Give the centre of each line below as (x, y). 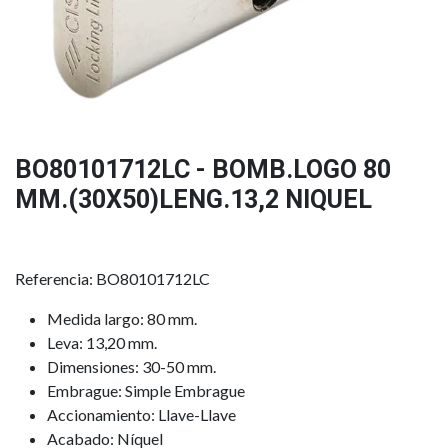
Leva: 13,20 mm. (102, 342)
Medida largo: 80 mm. (122, 318)
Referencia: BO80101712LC (112, 278)
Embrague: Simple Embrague (146, 390)
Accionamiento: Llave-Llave (141, 414)
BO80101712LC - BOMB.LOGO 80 (203, 169)
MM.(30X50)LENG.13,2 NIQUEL (193, 199)
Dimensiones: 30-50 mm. (131, 366)
